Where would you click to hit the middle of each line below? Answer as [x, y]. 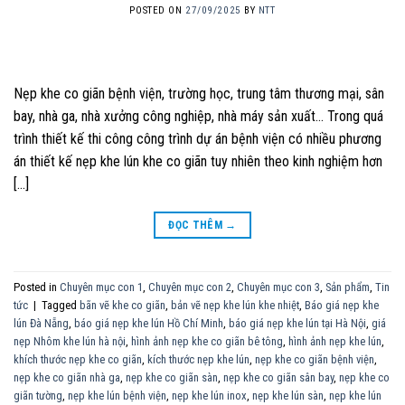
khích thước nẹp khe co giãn [78, 359]
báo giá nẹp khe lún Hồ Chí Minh [149, 323]
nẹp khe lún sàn [288, 395]
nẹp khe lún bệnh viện [117, 395]
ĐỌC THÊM [197, 226]
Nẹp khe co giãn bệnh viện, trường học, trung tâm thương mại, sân [199, 94]
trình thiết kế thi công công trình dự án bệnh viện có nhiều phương [198, 139]
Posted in [37, 287]
